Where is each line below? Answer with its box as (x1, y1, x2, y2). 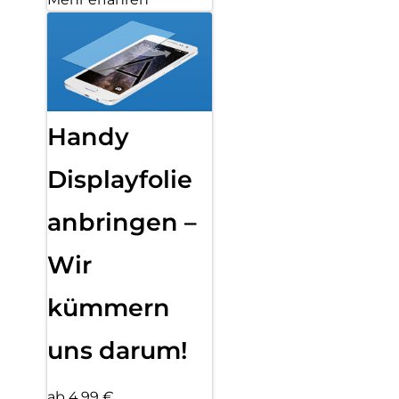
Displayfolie (47, 164, 192, 194)
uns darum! (47, 335, 188, 365)
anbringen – (47, 207, 197, 237)
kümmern (47, 292, 170, 322)
